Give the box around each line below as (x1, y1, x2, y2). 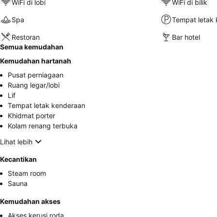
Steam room (8, 169, 46, 177)
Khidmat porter (8, 111, 55, 120)
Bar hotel (171, 32, 200, 41)
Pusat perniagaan (8, 71, 63, 79)
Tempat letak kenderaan (8, 101, 85, 109)
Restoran (12, 32, 40, 41)
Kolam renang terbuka (8, 122, 77, 130)
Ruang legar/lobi (8, 81, 60, 89)
